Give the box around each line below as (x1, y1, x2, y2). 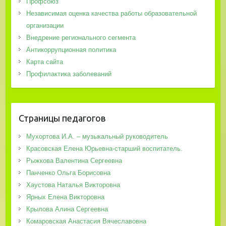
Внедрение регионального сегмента (26, 34, 136, 42)
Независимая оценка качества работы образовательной (26, 10, 197, 18)
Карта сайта (26, 58, 63, 66)
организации (26, 22, 64, 30)
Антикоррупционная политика (26, 46, 116, 54)
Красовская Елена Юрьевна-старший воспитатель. (26, 145, 183, 153)
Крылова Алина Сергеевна (26, 205, 108, 213)
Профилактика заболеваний (26, 70, 111, 78)
